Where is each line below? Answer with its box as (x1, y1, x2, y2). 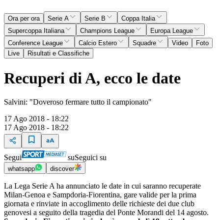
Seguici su (75, 153, 107, 162)
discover (50, 165, 74, 172)
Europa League (150, 27, 193, 35)
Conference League (8, 39, 63, 47)
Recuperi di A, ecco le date (4, 69, 181, 87)
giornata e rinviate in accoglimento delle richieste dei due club (4, 199, 194, 208)
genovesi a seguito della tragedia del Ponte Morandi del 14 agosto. (4, 208, 209, 217)
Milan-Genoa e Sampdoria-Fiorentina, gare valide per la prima (4, 191, 196, 199)
